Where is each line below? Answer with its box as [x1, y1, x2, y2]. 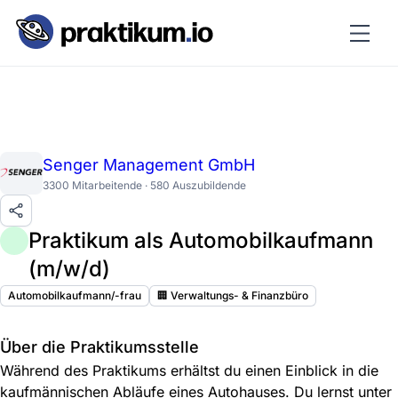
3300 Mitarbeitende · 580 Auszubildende [43, 179, 246, 193]
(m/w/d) [28, 256, 110, 283]
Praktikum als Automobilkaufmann [28, 227, 373, 254]
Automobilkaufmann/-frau [8, 288, 141, 302]
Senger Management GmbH [43, 155, 255, 175]
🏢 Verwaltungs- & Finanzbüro [157, 288, 308, 302]
